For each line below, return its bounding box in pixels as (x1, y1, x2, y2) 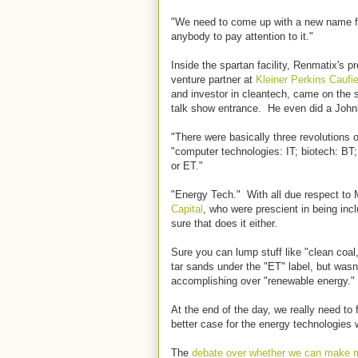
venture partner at (171, 74, 256, 86)
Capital (171, 203, 203, 215)
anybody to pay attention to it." (171, 30, 313, 42)
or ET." (171, 160, 203, 172)
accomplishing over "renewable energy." (171, 275, 355, 287)
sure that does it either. (171, 217, 277, 229)
